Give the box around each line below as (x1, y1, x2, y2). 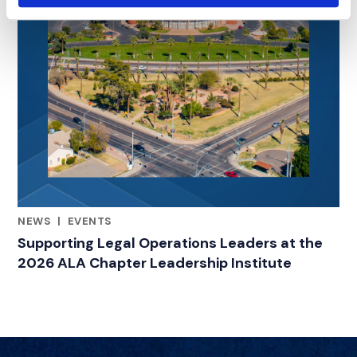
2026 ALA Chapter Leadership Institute (18, 253, 292, 273)
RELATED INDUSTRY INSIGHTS (17, 226, 180, 240)
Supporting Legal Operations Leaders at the (18, 233, 323, 253)
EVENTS (67, 214, 112, 229)
